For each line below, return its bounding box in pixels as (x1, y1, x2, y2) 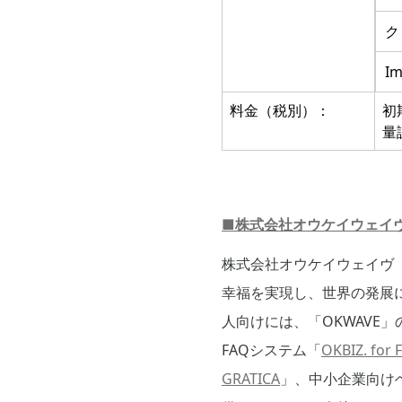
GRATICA (222, 369, 280, 389)
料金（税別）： (230, 100, 330, 121)
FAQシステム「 (222, 340, 321, 361)
